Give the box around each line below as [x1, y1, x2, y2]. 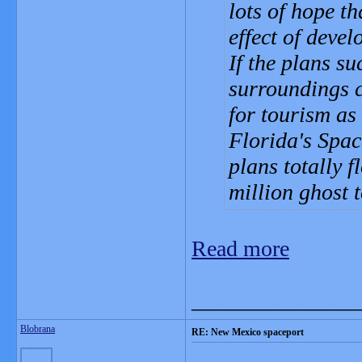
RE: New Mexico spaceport [192, 326, 304, 338]
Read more [192, 236, 289, 261]
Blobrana [20, 323, 55, 335]
